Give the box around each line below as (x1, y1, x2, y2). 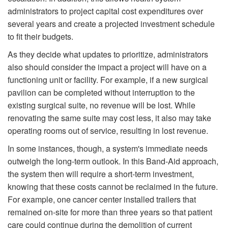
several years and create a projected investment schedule (8, 17, 215, 30)
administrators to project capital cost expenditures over (8, 5, 203, 17)
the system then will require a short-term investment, (8, 167, 194, 180)
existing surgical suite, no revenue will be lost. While (8, 99, 195, 111)
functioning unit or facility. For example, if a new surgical (8, 73, 208, 85)
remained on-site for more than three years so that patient (8, 206, 212, 218)
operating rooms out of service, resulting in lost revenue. (8, 124, 208, 136)
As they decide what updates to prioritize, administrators (8, 48, 208, 60)
